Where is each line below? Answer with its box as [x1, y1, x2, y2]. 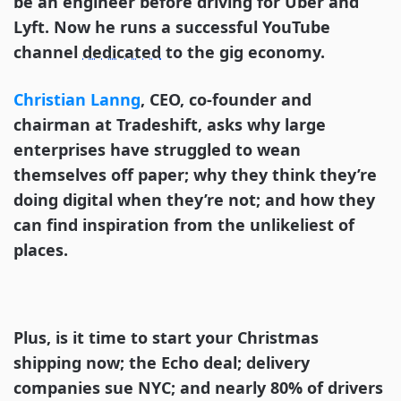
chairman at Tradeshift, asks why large [13, 114, 326, 136]
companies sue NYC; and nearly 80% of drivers [13, 377, 383, 399]
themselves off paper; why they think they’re [13, 164, 377, 186]
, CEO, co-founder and [141, 89, 311, 111]
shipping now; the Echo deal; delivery [13, 352, 310, 374]
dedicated [82, 41, 161, 64]
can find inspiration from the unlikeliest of [13, 214, 354, 236]
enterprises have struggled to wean [13, 139, 301, 161]
